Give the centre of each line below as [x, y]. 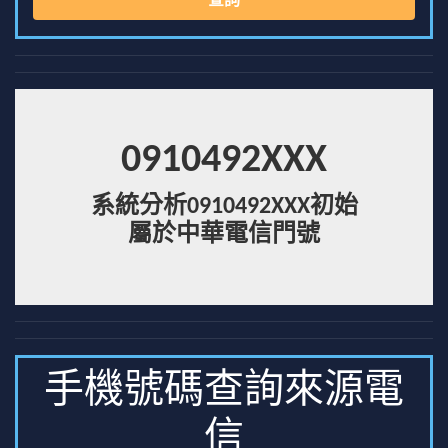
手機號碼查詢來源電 [224, 392]
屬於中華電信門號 [224, 235]
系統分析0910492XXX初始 [224, 207]
